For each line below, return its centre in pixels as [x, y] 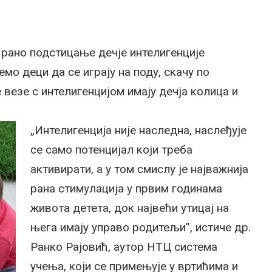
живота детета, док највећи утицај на [130, 208]
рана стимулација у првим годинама [126, 189]
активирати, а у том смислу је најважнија [139, 169]
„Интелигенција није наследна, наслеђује [138, 130]
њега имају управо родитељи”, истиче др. [141, 227]
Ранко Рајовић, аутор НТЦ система [124, 247]
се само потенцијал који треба [111, 150]
